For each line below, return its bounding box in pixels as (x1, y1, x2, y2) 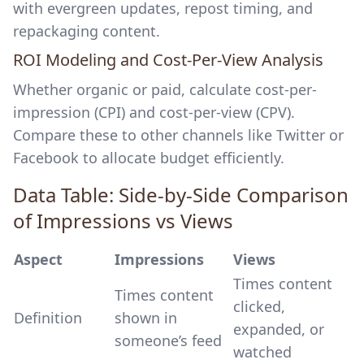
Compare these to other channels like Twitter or (13, 125, 344, 145)
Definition (14, 308, 82, 327)
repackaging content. (13, 21, 160, 41)
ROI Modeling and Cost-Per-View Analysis (13, 49, 323, 71)
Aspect (14, 249, 63, 269)
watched (233, 342, 292, 362)
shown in (115, 308, 177, 327)
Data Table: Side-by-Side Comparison (13, 181, 349, 208)
